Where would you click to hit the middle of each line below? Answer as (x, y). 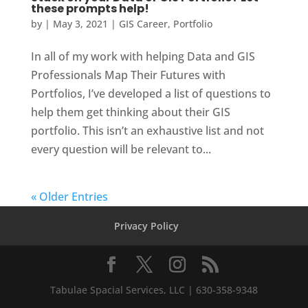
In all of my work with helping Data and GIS (143, 57)
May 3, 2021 (80, 24)
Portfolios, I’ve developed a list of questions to (151, 94)
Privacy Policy (146, 226)
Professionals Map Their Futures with (128, 75)
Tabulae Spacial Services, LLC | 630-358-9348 (154, 290)
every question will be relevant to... (121, 150)
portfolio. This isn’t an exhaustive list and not (147, 131)
